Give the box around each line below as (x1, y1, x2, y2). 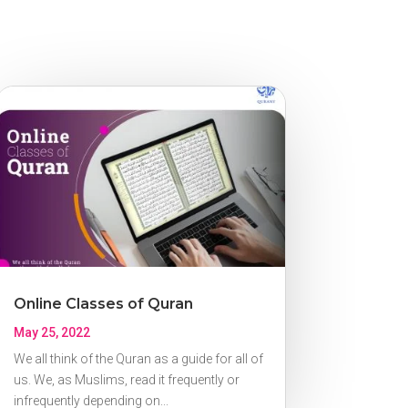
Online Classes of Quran (13, 295, 193, 313)
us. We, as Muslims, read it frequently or (13, 372, 240, 388)
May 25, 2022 (13, 325, 90, 341)
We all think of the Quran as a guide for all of (13, 352, 263, 367)
